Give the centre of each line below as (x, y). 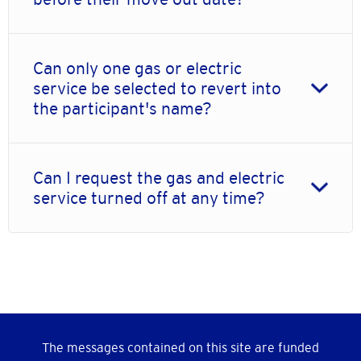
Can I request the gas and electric (159, 178)
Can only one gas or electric (137, 68)
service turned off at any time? (149, 198)
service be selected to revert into (157, 89)
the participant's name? (122, 109)
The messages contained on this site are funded (180, 348)
